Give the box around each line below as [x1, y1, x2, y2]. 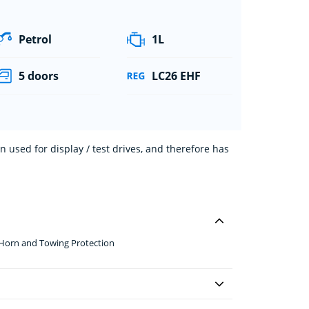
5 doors [19, 68, 59, 83]
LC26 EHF [151, 68, 201, 83]
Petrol [19, 31, 52, 47]
